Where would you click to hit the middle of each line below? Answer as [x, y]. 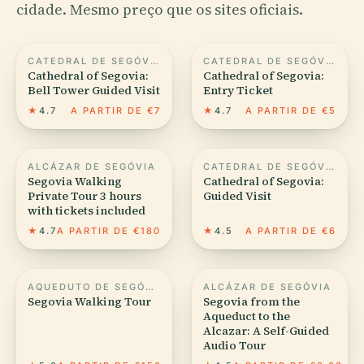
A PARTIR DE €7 [116, 110]
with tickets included [87, 210]
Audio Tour [234, 345]
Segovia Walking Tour [89, 301]
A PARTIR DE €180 [109, 230]
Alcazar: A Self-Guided [266, 330]
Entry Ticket [238, 90]
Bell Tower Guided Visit [94, 90]
